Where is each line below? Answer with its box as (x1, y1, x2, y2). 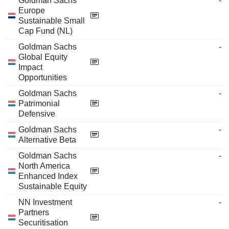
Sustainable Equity (18, 182, 87, 191)
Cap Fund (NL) (18, 27, 73, 35)
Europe (18, 6, 45, 15)
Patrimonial (18, 99, 60, 108)
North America (18, 162, 70, 170)
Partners (18, 208, 49, 217)
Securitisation (18, 218, 68, 227)
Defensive (18, 109, 55, 118)
